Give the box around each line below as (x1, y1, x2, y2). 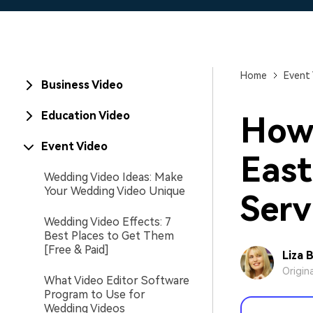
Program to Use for (44, 288, 145, 301)
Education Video (41, 109, 130, 122)
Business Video (41, 78, 123, 92)
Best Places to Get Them (44, 229, 174, 242)
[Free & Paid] (44, 243, 109, 256)
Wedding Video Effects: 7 (44, 215, 171, 228)
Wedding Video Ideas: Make (44, 170, 183, 184)
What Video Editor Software (44, 274, 189, 287)
